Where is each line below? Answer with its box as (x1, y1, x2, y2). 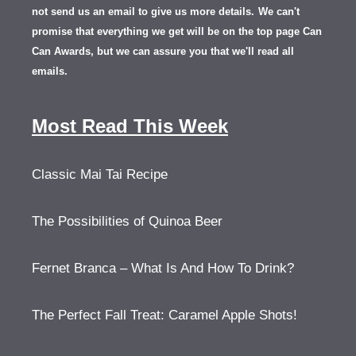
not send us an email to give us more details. (32, 6, 254, 17)
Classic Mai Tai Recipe (32, 167, 168, 182)
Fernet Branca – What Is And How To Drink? (32, 261, 294, 276)
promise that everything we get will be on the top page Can (32, 25, 322, 37)
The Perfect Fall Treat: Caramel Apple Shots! (32, 308, 297, 323)
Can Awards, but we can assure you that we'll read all (32, 45, 294, 57)
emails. (32, 65, 68, 77)
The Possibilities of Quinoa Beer (32, 214, 222, 229)
